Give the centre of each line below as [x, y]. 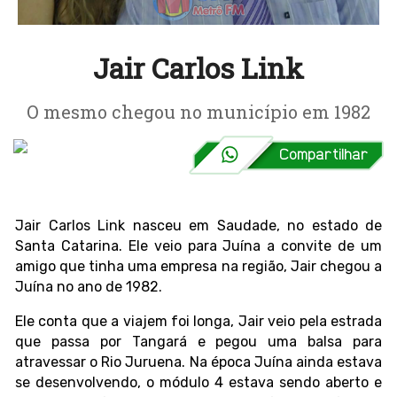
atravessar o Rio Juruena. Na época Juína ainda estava [198, 362]
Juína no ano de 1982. [89, 287]
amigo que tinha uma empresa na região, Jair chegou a [198, 267]
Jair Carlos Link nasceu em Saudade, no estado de [198, 226]
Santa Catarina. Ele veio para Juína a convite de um [198, 246]
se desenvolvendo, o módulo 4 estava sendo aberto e [198, 383]
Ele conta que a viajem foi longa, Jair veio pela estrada [198, 322]
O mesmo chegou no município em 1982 [198, 112]
